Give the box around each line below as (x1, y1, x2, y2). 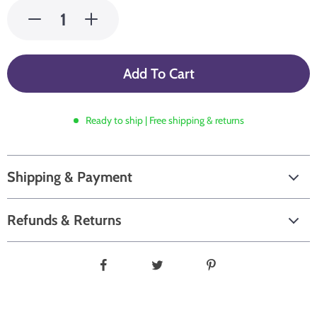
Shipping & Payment (7, 168, 132, 185)
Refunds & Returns (7, 212, 121, 229)
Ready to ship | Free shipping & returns (85, 114, 244, 127)
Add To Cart (122, 65, 195, 82)
